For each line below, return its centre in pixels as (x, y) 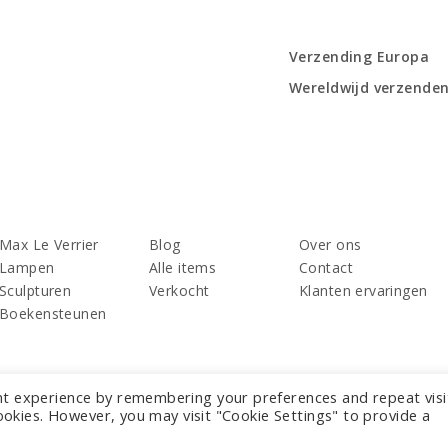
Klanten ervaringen (363, 290)
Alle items (183, 267)
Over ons (330, 244)
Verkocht (179, 290)
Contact (326, 267)
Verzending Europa (359, 56)
